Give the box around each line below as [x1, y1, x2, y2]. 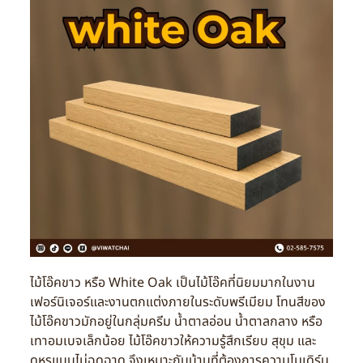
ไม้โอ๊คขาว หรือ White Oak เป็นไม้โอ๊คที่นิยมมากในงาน [29, 272, 315, 293]
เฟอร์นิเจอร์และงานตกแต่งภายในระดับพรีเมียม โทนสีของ [29, 292, 326, 312]
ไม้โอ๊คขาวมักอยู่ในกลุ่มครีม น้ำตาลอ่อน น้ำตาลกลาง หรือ [29, 311, 322, 331]
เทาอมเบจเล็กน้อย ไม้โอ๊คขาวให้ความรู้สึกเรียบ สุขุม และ [29, 331, 316, 351]
